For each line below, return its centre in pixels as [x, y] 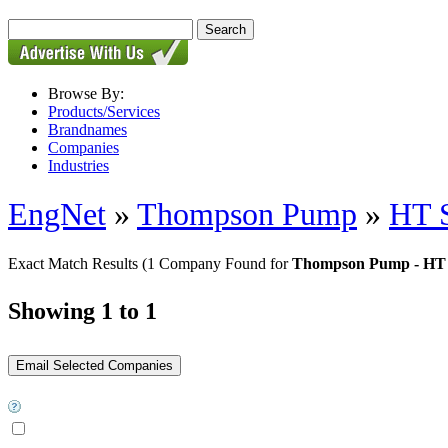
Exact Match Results [75, 263]
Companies [83, 147]
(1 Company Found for [217, 263]
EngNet [57, 214]
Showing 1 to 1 [82, 310]
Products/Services [104, 111]
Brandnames [87, 129]
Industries [78, 165]
